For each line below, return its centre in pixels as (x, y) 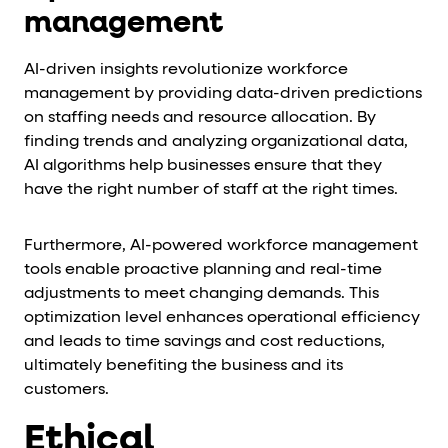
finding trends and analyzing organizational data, (216, 141)
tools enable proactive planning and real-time (203, 269)
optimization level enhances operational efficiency (222, 317)
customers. (66, 389)
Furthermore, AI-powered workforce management (221, 245)
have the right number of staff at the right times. (211, 189)
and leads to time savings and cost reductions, (204, 341)
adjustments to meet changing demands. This (201, 293)
